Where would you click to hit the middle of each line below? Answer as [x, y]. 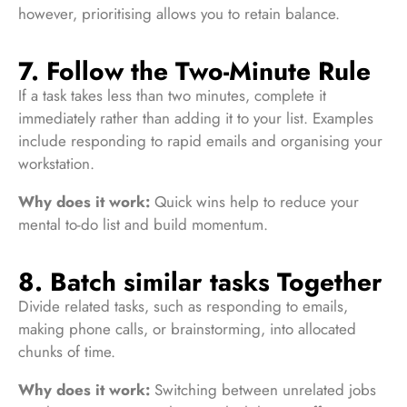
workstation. [56, 163]
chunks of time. [67, 351]
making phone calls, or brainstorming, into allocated [187, 328]
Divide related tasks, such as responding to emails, [183, 306]
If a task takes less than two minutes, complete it [172, 95]
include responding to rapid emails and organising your [200, 140]
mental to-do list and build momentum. [145, 224]
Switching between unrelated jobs [263, 389]
